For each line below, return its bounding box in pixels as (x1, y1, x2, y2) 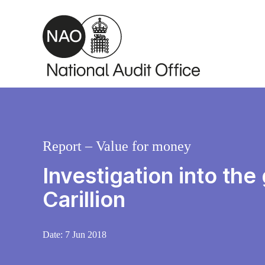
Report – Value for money (43, 138, 191, 154)
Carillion (43, 186, 125, 213)
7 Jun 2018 (65, 230, 106, 240)
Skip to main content (9, 6, 101, 18)
